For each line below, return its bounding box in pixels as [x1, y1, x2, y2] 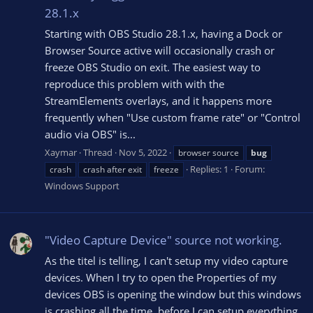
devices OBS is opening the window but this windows [45, 286, 301, 301]
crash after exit [83, 163, 142, 175]
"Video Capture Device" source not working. [45, 231, 282, 248]
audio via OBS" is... [45, 126, 136, 141]
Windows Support [45, 179, 119, 192]
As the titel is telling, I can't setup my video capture [45, 253, 288, 268]
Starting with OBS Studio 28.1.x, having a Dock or [45, 26, 282, 41]
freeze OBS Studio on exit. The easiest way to [45, 59, 261, 74]
